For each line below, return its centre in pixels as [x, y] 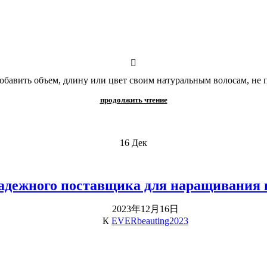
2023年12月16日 [145, 209]
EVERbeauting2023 [150, 221]
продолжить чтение [133, 100]
